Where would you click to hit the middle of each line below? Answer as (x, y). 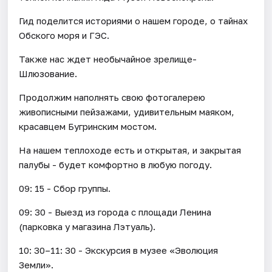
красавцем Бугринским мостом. (88, 126)
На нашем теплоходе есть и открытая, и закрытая (130, 150)
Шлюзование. (48, 73)
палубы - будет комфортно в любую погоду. (116, 164)
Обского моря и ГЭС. (64, 35)
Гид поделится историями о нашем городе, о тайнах (134, 20)
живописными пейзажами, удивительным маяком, (127, 111)
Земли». (36, 264)
